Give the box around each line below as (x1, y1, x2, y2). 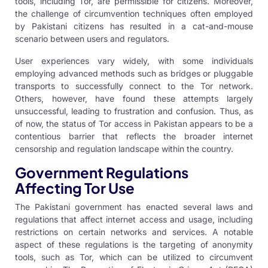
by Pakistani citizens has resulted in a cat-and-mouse (15, 20, 253, 31)
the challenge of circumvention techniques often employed (15, 8, 253, 19)
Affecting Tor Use (15, 178, 135, 197)
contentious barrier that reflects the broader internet (15, 130, 253, 141)
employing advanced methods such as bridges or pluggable (15, 68, 253, 78)
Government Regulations (15, 163, 188, 181)
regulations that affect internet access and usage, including (15, 214, 253, 224)
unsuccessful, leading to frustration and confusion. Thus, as (15, 105, 253, 116)
